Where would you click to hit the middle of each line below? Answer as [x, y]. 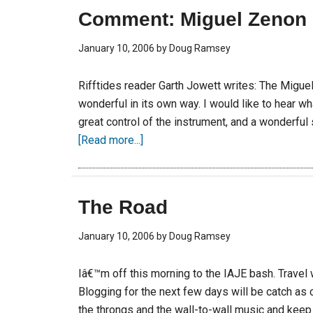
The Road [123, 207]
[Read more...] [111, 140]
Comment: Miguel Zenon [192, 19]
